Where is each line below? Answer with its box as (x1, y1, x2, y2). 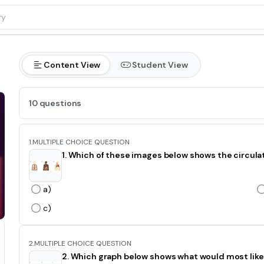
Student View (132, 60, 188, 70)
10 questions (29, 98, 82, 108)
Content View (44, 60, 101, 70)
